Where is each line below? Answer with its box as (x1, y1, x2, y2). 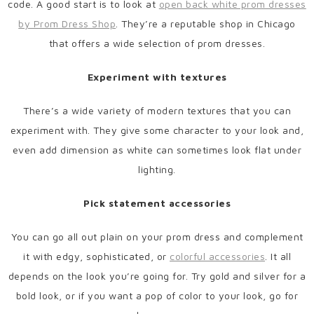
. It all (265, 250, 291, 263)
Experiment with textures (87, 71, 227, 83)
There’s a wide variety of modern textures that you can (23, 104, 291, 117)
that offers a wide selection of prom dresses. (48, 37, 266, 50)
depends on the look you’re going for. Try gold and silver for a (8, 270, 306, 282)
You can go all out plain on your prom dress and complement (11, 231, 303, 243)
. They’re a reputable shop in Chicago (116, 18, 296, 30)
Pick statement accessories (83, 197, 231, 210)
